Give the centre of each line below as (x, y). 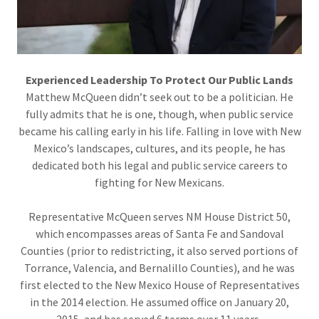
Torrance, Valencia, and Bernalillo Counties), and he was (159, 267)
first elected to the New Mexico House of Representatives (159, 284)
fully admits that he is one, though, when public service (159, 114)
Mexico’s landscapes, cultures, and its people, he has (159, 148)
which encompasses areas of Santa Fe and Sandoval (159, 233)
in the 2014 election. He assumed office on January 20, (159, 302)
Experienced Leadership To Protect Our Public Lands (159, 79)
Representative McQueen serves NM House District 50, (159, 216)
